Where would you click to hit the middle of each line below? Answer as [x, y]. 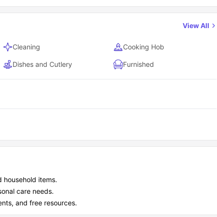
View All [197, 25]
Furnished [139, 64]
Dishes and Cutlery [42, 64]
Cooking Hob [144, 47]
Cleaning [26, 47]
